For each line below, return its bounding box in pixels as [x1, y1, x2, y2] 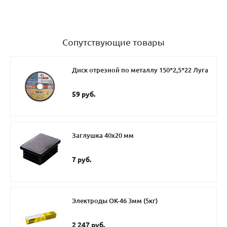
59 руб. [72, 90, 95, 99]
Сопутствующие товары [62, 37, 165, 48]
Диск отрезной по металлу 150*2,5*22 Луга [72, 66, 208, 74]
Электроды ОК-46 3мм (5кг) [72, 197, 158, 205]
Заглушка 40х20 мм [72, 132, 134, 139]
